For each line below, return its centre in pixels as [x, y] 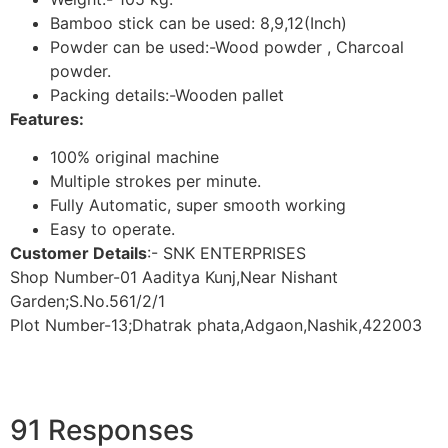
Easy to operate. [115, 229]
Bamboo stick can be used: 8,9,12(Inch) [198, 22]
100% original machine [134, 157]
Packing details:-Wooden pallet [167, 94]
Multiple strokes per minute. [155, 181]
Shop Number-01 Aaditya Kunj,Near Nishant [174, 277]
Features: [47, 118]
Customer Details [78, 253]
